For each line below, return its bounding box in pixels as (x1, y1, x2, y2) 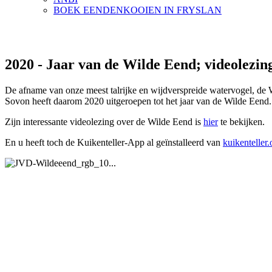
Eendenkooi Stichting (5, 209, 87, 220)
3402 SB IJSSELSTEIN (5, 253, 101, 264)
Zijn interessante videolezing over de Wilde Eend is (5, 116, 203, 127)
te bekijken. (218, 116, 265, 127)
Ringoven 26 (5, 242, 55, 253)
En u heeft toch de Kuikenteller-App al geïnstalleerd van (5, 137, 223, 148)
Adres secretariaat (5, 231, 73, 242)
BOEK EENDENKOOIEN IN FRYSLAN (53, 5, 222, 15)
